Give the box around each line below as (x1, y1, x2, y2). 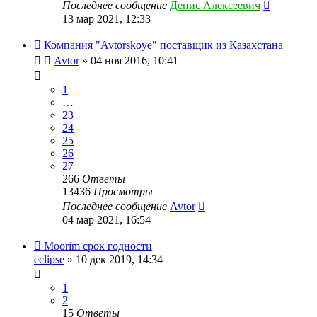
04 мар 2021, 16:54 (62, 213, 151, 226)
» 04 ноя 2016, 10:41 (79, 54, 178, 67)
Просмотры (93, 185, 153, 197)
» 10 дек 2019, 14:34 (64, 253, 163, 265)
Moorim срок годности (44, 239, 152, 252)
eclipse (34, 253, 64, 265)
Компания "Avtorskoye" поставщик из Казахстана (44, 38, 283, 51)
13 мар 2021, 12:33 (62, 12, 151, 25)
